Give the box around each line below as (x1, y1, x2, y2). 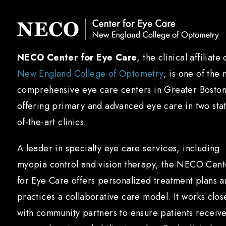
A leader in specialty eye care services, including (17, 142, 220, 155)
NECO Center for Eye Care (17, 51, 137, 65)
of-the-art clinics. (17, 116, 87, 129)
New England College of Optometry (17, 67, 163, 81)
